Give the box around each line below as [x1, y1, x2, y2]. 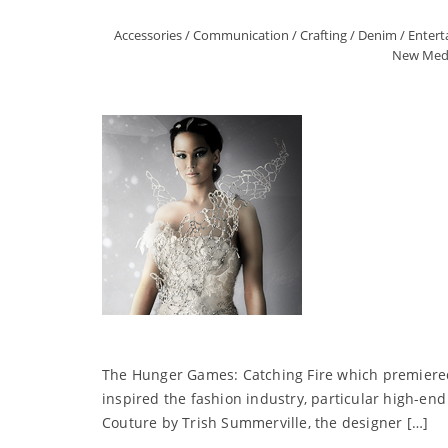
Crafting [300, 26, 347, 44]
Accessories [114, 26, 182, 44]
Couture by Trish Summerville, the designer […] [102, 413, 429, 432]
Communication [193, 26, 289, 44]
